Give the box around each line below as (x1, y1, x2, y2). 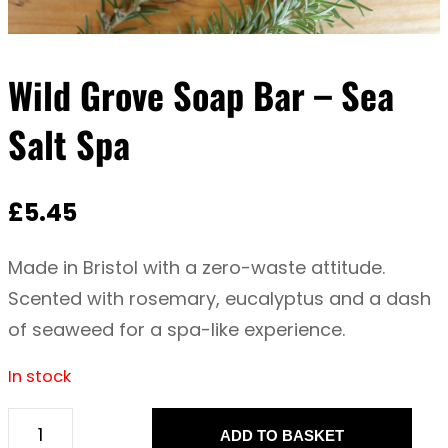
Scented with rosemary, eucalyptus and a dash (8, 286, 431, 312)
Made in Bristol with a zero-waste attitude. (8, 255, 385, 281)
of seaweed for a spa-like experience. (8, 317, 345, 343)
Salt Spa (8, 117, 130, 171)
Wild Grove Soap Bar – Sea (8, 68, 394, 122)
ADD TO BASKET (220, 426, 344, 444)
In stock (8, 365, 71, 389)
